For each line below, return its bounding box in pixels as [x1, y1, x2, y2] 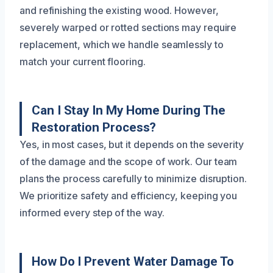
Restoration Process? [32, 119, 157, 135]
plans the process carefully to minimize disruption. [19, 172, 247, 185]
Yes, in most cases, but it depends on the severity [19, 138, 244, 151]
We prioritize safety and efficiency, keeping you [19, 189, 238, 202]
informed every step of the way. [19, 206, 165, 219]
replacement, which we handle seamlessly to [19, 38, 224, 51]
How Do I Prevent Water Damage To [32, 253, 234, 269]
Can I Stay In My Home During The [32, 102, 225, 118]
